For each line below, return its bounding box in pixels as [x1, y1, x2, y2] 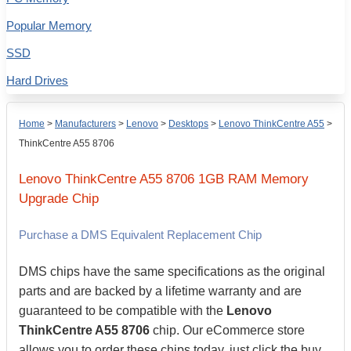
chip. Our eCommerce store [150, 324, 305, 337]
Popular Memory [6, 19, 92, 32]
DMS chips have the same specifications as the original [19, 265, 325, 278]
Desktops [168, 118, 208, 129]
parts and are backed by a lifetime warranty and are [19, 284, 302, 298]
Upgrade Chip [19, 191, 99, 206]
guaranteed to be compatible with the [19, 304, 226, 317]
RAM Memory [228, 172, 309, 186]
